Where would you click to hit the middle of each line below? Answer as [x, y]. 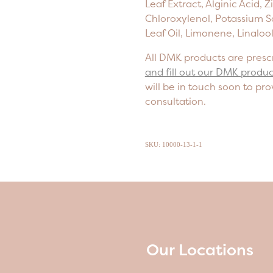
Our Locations [200, 249]
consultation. [175, 101]
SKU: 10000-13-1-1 [173, 145]
